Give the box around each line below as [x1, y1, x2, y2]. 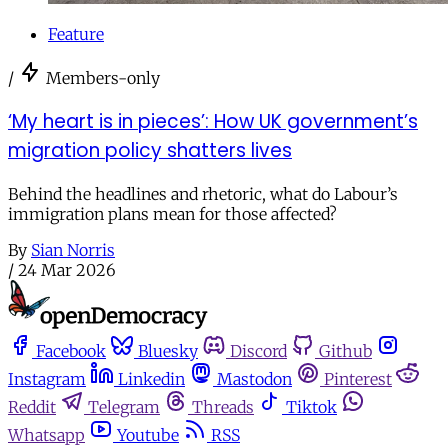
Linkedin [118, 368, 185, 389]
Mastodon [217, 368, 292, 389]
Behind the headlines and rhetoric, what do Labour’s [8, 183, 398, 204]
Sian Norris [31, 239, 115, 260]
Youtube [117, 424, 179, 445]
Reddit [8, 396, 56, 417]
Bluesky [138, 340, 198, 361]
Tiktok [286, 396, 337, 417]
